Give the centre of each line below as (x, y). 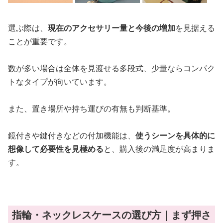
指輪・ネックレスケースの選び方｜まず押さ (111, 215)
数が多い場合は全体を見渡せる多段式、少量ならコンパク (111, 68)
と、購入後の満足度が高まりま (159, 149)
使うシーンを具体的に (175, 136)
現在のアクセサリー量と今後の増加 (111, 28)
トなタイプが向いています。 (60, 82)
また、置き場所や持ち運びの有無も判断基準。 (92, 109)
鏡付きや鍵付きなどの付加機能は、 (72, 136)
